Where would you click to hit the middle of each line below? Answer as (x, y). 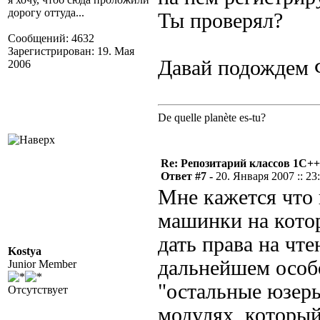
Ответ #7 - (188, 176)
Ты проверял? (220, 21)
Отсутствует (38, 290)
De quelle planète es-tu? (212, 117)
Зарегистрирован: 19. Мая (71, 51)
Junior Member (42, 264)
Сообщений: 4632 (51, 38)
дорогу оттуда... (46, 12)
